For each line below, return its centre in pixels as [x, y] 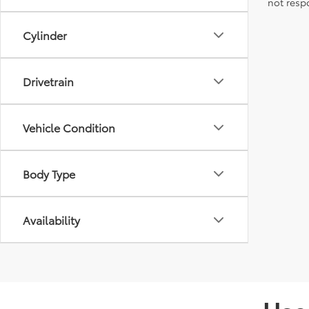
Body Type [49, 173]
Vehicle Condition [69, 127]
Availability [51, 220]
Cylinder [45, 35]
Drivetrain [48, 81]
